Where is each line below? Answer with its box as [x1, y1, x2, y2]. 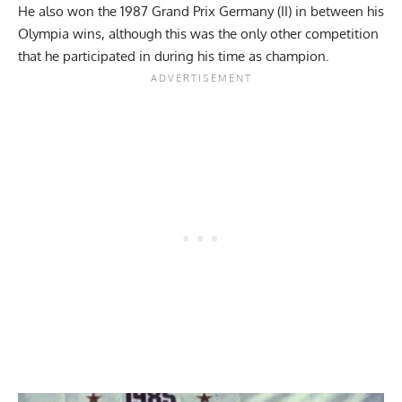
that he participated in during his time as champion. [18, 48, 333, 65]
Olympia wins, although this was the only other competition [18, 25, 379, 42]
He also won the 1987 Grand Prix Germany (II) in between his [18, 3, 384, 20]
